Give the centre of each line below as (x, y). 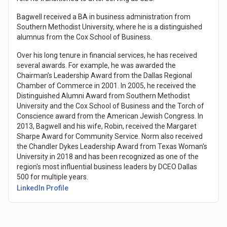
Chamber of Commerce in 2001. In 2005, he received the (106, 85)
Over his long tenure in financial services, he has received (107, 55)
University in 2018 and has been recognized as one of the (108, 156)
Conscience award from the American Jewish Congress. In (110, 116)
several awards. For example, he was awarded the (96, 65)
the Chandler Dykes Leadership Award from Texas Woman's (112, 146)
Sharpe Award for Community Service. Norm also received (110, 136)
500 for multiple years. (52, 177)
